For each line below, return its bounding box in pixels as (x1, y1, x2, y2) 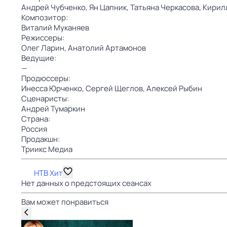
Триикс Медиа (21, 144, 72, 155)
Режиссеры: (21, 32, 64, 43)
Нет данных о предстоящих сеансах (21, 178, 152, 188)
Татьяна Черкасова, (130, 2, 203, 13)
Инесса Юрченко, (21, 83, 86, 94)
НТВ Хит (34, 168, 63, 178)
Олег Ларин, (21, 43, 68, 53)
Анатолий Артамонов (68, 43, 146, 53)
